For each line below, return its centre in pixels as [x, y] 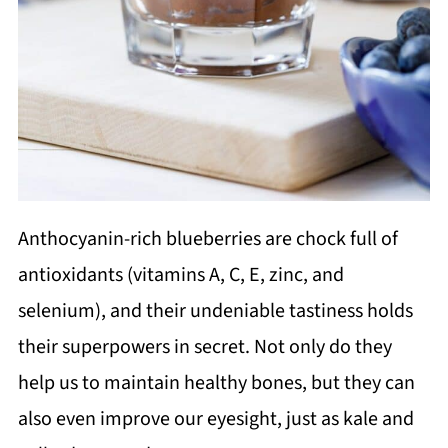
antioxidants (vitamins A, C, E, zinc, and [180, 274]
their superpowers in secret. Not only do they [204, 346]
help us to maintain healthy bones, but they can [216, 382]
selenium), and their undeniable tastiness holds [215, 310]
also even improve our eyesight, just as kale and [215, 418]
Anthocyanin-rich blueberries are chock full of [207, 238]
